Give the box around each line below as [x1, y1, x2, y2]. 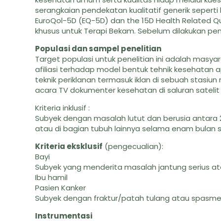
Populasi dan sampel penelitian [35, 43, 162, 54]
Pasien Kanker [35, 183, 86, 193]
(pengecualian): [103, 141, 164, 151]
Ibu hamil [35, 172, 68, 183]
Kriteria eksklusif [35, 141, 103, 151]
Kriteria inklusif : [35, 103, 90, 113]
